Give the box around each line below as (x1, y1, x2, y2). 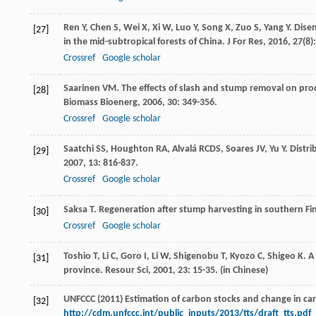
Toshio (63, 251, 91, 262)
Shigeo (267, 251, 296, 262)
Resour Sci (105, 265, 148, 276)
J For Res (227, 37, 263, 48)
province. (63, 265, 105, 276)
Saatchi (63, 144, 94, 155)
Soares (226, 144, 254, 155)
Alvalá (172, 144, 197, 155)
